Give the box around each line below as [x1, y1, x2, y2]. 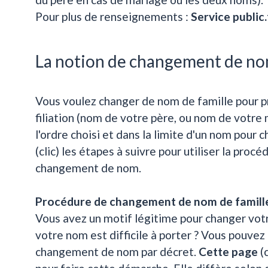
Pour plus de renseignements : [35, 10, 191, 24]
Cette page [199, 245, 258, 259]
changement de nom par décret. [35, 245, 199, 259]
